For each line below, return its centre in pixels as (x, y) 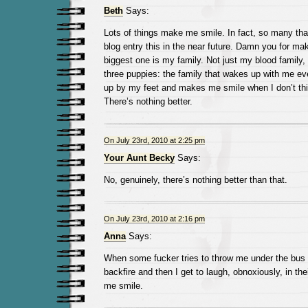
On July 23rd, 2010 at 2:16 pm (154, 219)
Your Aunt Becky (139, 158)
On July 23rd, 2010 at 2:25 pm (154, 140)
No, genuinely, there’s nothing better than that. (195, 180)
